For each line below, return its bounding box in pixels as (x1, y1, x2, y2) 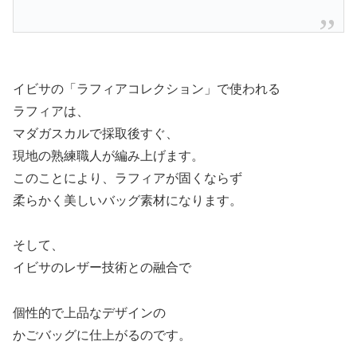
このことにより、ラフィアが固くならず (13, 171, 242, 185)
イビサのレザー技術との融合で (13, 261, 191, 275)
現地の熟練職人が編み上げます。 (13, 148, 204, 163)
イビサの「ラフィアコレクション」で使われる (13, 81, 280, 96)
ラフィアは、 (13, 104, 89, 118)
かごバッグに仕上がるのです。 (13, 328, 191, 343)
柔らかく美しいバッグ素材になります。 (13, 193, 242, 207)
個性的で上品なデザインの (13, 306, 166, 320)
